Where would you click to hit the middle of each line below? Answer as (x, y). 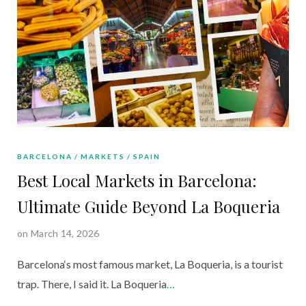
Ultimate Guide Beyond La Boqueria (149, 206)
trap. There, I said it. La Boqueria (92, 283)
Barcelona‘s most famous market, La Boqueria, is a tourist (150, 264)
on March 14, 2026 (58, 233)
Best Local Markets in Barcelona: (137, 180)
